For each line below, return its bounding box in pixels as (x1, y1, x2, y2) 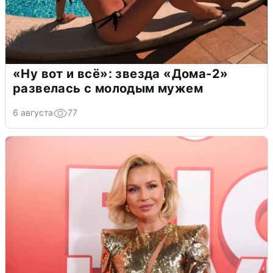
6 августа (13, 107, 53, 118)
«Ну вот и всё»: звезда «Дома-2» (13, 66, 229, 81)
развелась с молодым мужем (13, 80, 203, 96)
